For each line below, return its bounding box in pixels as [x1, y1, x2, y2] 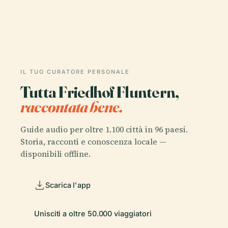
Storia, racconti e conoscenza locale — [20, 135, 166, 147]
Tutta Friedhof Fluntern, [20, 82, 179, 102]
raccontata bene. [20, 97, 123, 117]
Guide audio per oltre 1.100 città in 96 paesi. [20, 123, 188, 135]
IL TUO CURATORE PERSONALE [20, 68, 130, 75]
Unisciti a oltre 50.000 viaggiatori [34, 209, 152, 218]
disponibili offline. [20, 148, 91, 159]
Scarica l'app [45, 180, 91, 189]
